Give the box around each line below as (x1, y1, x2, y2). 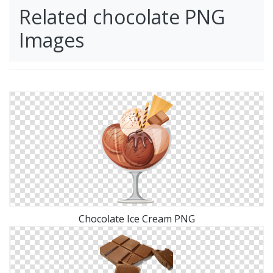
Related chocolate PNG (19, 4, 225, 30)
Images (19, 27, 84, 53)
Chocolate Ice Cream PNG (78, 212, 195, 226)
